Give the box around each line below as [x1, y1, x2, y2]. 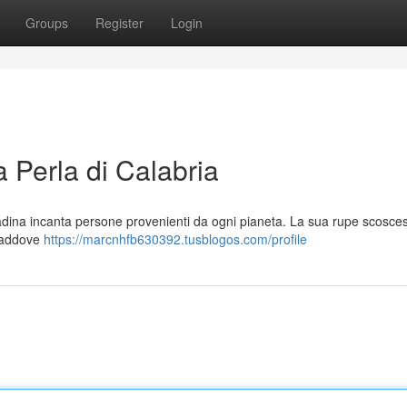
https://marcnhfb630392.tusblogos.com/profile [44, 230, 307, 248]
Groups [25, 14, 68, 32]
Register [95, 14, 144, 32]
